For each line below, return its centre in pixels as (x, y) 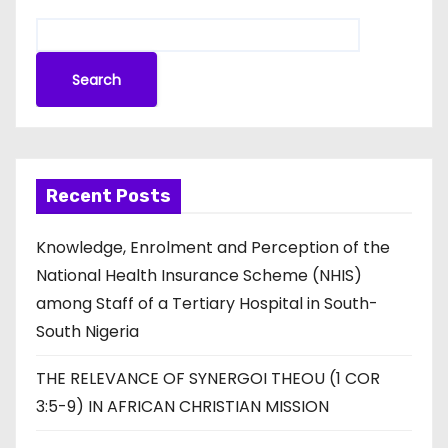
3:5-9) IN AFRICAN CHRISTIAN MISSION (182, 406)
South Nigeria (87, 331)
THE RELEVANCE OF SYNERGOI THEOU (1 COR (208, 378)
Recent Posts (108, 196)
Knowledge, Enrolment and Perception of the (213, 247)
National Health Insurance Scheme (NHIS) (199, 275)
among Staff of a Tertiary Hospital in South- (207, 303)
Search (96, 79)
